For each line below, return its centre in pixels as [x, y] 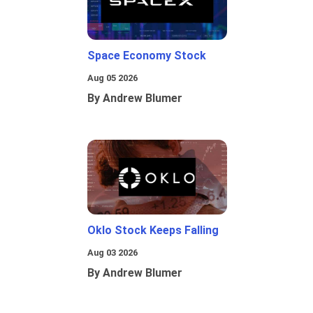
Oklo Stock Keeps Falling [153, 231]
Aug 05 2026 [112, 78]
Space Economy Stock [147, 56]
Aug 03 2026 [112, 253]
